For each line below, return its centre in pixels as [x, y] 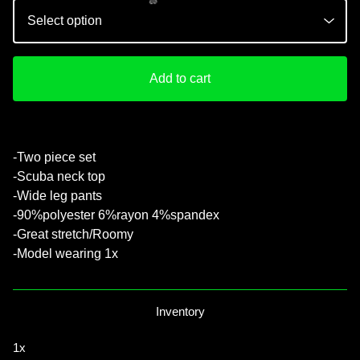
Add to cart [180, 78]
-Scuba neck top [59, 176]
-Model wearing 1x [65, 253]
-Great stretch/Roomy [73, 234]
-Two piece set [54, 157]
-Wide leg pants [57, 195]
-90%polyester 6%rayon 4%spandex [116, 215]
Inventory [180, 311]
